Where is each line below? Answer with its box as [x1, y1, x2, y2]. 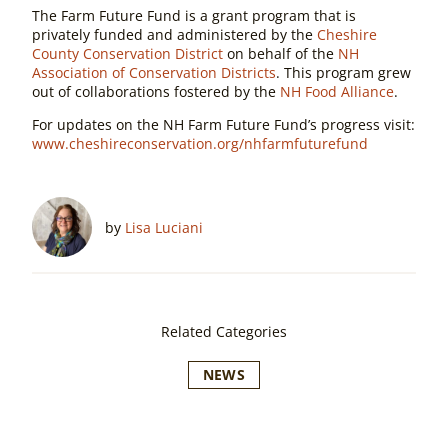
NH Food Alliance [280, 81, 394, 101]
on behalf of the [223, 43, 338, 63]
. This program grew [276, 62, 411, 82]
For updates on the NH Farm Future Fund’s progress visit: [32, 115, 415, 135]
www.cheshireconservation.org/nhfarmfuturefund [32, 134, 368, 154]
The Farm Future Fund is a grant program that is [32, 5, 356, 25]
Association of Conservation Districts [32, 62, 276, 82]
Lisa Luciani [125, 217, 203, 237]
